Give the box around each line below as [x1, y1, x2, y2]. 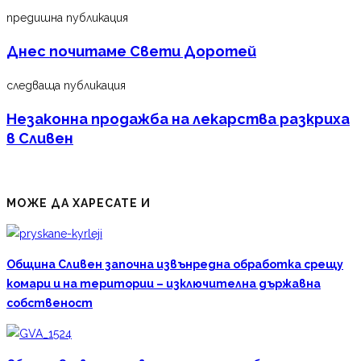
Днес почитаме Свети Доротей [6, 42, 256, 60]
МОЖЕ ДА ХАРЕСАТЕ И [6, 196, 151, 210]
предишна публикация [6, 10, 128, 24]
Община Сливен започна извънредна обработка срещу [6, 257, 343, 271]
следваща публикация [6, 78, 126, 92]
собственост [6, 296, 93, 309]
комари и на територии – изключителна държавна [6, 276, 321, 290]
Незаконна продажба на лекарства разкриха [6, 110, 350, 127]
